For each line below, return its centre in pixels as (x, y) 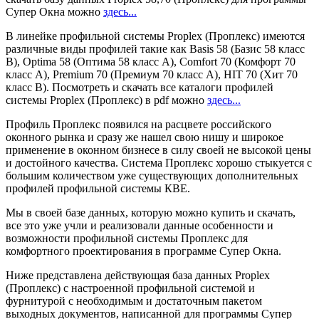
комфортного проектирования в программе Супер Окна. (143, 251)
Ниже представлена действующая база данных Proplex (138, 276)
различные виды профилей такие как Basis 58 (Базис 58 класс (155, 49)
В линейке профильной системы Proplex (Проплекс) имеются (155, 36)
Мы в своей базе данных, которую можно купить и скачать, (151, 213)
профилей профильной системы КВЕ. (98, 189)
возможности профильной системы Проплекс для (127, 239)
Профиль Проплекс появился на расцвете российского (138, 125)
